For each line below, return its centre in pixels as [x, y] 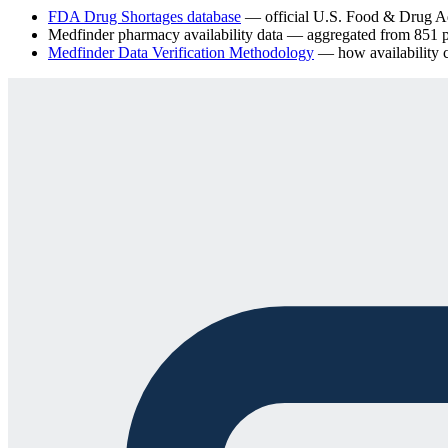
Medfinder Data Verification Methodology [181, 52]
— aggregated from [348, 34]
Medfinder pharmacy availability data [165, 34]
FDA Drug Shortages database [144, 16]
